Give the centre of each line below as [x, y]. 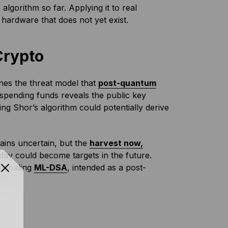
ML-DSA [50, 167]
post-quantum [127, 83]
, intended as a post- [106, 167]
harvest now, [116, 143]
